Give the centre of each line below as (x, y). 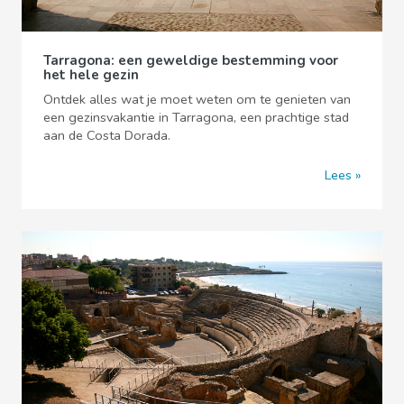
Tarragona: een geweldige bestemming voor (191, 60)
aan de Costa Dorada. (107, 135)
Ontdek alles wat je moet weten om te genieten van (197, 99)
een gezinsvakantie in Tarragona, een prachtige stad (196, 117)
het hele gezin (91, 74)
